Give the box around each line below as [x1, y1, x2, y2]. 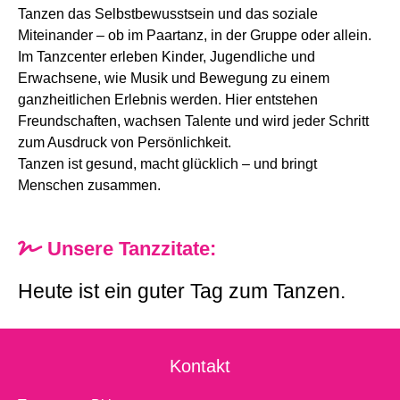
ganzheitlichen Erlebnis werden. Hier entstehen [18, 91, 318, 107]
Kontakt [170, 355, 230, 376]
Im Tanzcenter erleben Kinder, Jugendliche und [18, 48, 315, 64]
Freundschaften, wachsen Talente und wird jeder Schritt [18, 112, 369, 129]
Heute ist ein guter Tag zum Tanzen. [18, 279, 346, 303]
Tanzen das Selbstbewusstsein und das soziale [18, 5, 318, 21]
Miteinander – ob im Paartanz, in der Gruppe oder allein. [18, 27, 371, 43]
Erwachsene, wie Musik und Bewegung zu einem [18, 70, 329, 86]
